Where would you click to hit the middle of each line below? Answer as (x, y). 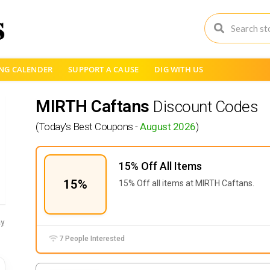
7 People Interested (91, 239)
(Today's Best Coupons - (88, 127)
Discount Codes (206, 107)
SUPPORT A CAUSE (104, 69)
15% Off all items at (157, 183)
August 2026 (168, 127)
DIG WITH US (179, 69)
